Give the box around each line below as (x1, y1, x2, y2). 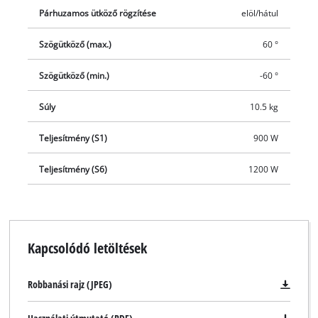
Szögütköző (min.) (39, 70, 110, 81)
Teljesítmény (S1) (39, 132, 108, 143)
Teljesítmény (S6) (39, 163, 108, 175)
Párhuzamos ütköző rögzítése (39, 7, 157, 18)
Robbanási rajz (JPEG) (27, 278, 112, 292)
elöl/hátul (241, 7, 278, 18)
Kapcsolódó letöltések (27, 238, 147, 258)
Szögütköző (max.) (39, 38, 112, 50)
